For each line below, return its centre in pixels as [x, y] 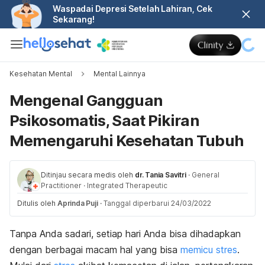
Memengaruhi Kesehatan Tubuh [127, 140]
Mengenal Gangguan [86, 100]
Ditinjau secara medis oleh [87, 175]
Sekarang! [74, 19]
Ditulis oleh [37, 203]
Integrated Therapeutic [127, 185]
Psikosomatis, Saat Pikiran [104, 120]
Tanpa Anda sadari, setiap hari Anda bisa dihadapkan [125, 234]
